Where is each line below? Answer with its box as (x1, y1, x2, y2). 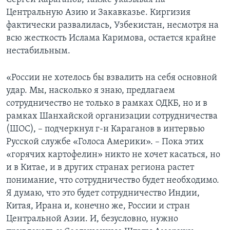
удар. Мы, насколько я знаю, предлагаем (6, 85, 175, 95)
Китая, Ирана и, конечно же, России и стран (6, 201, 190, 211)
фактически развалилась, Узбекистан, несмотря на (6, 20, 219, 30)
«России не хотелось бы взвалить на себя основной (6, 72, 217, 83)
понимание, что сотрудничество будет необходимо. (6, 175, 219, 185)
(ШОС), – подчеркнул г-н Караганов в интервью (6, 124, 205, 134)
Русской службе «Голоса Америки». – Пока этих (6, 137, 204, 147)
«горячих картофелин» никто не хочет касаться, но (6, 149, 220, 160)
